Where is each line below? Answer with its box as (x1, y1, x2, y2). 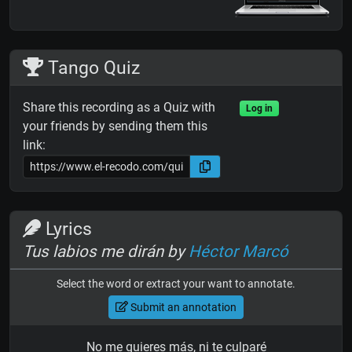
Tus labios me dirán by (23, 242, 189, 262)
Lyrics (41, 218, 93, 240)
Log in (245, 103, 273, 115)
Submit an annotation (127, 300, 236, 313)
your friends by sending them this (23, 119, 207, 134)
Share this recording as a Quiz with (23, 100, 215, 115)
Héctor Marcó (189, 242, 288, 262)
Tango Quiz (43, 57, 141, 79)
